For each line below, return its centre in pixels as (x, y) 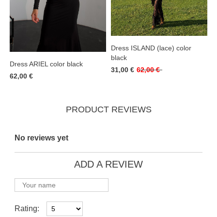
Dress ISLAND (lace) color (151, 48)
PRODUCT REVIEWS (108, 110)
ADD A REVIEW (108, 164)
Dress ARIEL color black (46, 64)
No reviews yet (41, 138)
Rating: (27, 209)
